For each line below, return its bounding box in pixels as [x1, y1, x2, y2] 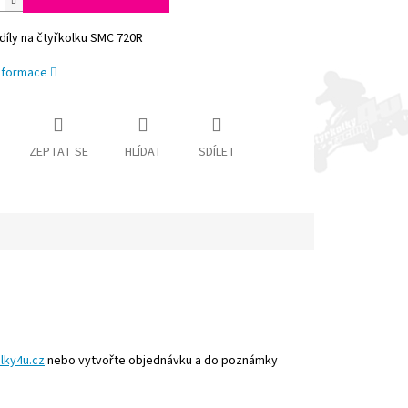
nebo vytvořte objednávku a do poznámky [45, 352, 278, 371]
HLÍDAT [124, 143, 162, 162]
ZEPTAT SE [28, 143, 88, 162]
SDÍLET [198, 143, 236, 162]
